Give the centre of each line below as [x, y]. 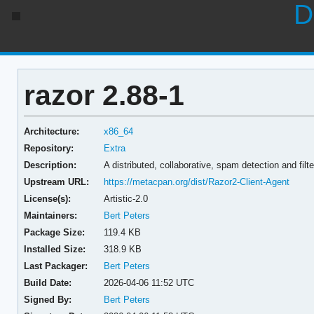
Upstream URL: [56, 182]
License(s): [47, 198]
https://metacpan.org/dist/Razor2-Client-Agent [197, 182]
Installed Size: [54, 249]
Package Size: [54, 232]
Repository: [48, 148]
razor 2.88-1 [104, 95]
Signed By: [47, 299]
